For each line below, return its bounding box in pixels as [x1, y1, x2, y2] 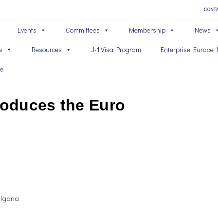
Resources [31, 45, 62, 54]
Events [17, 25, 36, 35]
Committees [65, 25, 100, 35]
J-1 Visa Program [91, 45, 141, 54]
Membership [128, 25, 165, 35]
